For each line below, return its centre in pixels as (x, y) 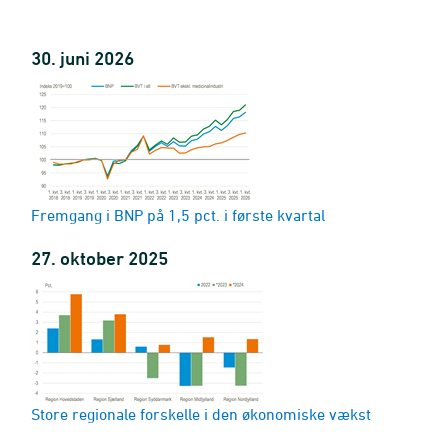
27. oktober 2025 (99, 258)
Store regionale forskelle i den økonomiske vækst (201, 414)
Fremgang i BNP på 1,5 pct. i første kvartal (178, 215)
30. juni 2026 (82, 58)
